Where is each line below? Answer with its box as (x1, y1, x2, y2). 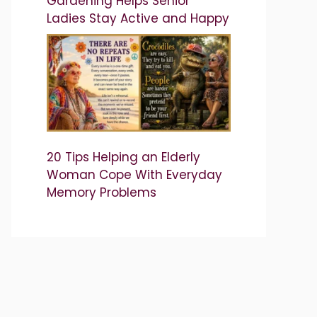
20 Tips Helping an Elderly (47, 149, 200, 166)
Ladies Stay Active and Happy (47, 10, 229, 28)
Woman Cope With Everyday (47, 166, 222, 184)
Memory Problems (47, 184, 156, 202)
